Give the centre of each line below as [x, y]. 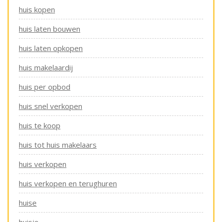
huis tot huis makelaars [58, 145]
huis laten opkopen [51, 48]
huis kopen [37, 9]
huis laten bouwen [50, 29]
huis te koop [40, 125]
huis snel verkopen [51, 106]
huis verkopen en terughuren [68, 183]
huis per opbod [45, 87]
